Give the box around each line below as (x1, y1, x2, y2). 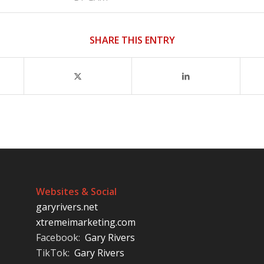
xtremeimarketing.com (36, 215, 136, 229)
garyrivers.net (36, 200, 98, 213)
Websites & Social (36, 184, 117, 198)
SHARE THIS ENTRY (89, 34, 175, 47)
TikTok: (36, 246, 75, 259)
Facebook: (36, 230, 85, 244)
